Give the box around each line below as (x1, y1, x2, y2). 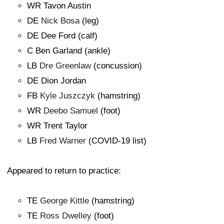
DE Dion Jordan (27, 75, 86, 85)
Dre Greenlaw (39, 60, 91, 70)
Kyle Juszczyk (40, 90, 95, 100)
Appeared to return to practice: (7, 165, 121, 175)
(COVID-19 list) (86, 135, 146, 145)
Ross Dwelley (40, 210, 91, 220)
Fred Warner (39, 135, 86, 145)
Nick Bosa (41, 15, 79, 25)
